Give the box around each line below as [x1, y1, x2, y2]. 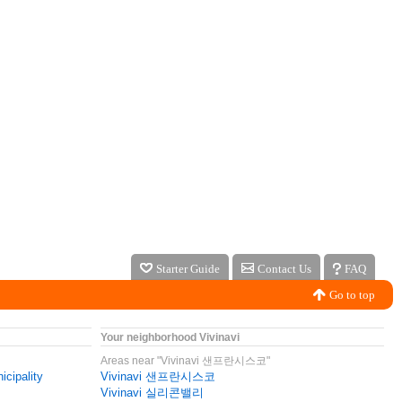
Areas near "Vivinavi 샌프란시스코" [100, 354, 270, 367]
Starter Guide [156, 262, 220, 275]
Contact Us [258, 262, 311, 275]
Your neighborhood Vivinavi [100, 331, 240, 344]
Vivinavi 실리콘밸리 [100, 386, 204, 399]
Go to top [329, 288, 375, 301]
